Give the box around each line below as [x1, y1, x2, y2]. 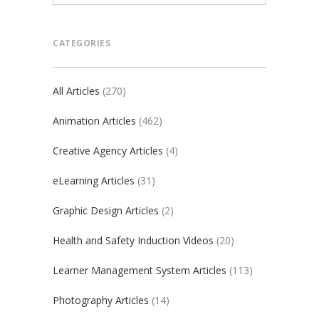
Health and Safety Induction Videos [53, 234, 214, 248]
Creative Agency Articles [53, 144, 163, 158]
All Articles [53, 84, 100, 98]
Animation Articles [53, 114, 136, 128]
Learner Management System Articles [53, 263, 226, 278]
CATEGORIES [53, 37, 110, 50]
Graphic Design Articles [53, 204, 159, 218]
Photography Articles [53, 293, 149, 308]
